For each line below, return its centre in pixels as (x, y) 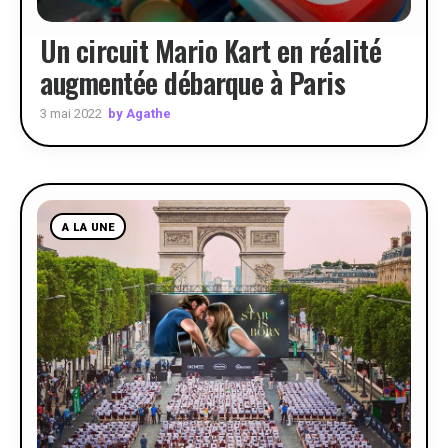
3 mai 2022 (71, 113)
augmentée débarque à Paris (192, 82)
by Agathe (139, 113)
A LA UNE (88, 227)
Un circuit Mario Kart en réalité (210, 50)
